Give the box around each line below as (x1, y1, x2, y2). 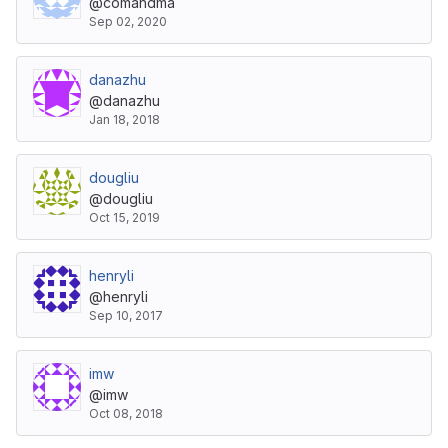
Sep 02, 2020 (89, 14, 167, 29)
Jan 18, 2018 (89, 112, 160, 127)
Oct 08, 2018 (89, 406, 163, 421)
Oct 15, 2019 (89, 210, 160, 225)
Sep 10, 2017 (89, 308, 163, 323)
